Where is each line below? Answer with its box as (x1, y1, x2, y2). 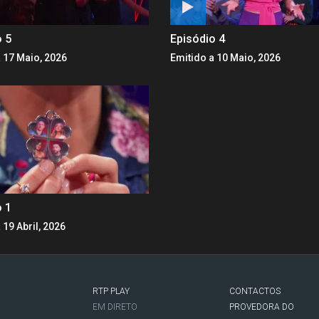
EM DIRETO (93, 301, 138, 312)
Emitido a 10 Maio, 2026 (170, 51, 281, 63)
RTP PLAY (93, 286, 130, 296)
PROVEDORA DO (229, 301, 294, 312)
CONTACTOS (229, 286, 281, 296)
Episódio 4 (170, 31, 225, 46)
